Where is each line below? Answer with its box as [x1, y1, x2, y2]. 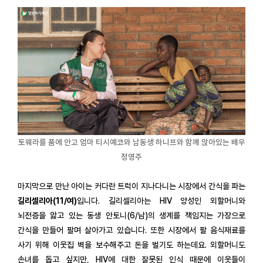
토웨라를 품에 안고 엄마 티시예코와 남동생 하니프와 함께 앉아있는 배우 [18, 137, 245, 147]
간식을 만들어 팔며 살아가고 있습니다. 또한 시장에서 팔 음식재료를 [18, 225, 245, 235]
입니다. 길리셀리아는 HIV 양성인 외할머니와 [77, 196, 245, 206]
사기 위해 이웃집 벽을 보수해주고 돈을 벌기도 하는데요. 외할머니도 [18, 240, 245, 250]
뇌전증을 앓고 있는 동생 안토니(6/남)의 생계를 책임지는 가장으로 [18, 211, 245, 221]
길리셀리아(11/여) [18, 196, 77, 206]
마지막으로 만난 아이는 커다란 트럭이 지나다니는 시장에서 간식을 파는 [18, 181, 245, 191]
